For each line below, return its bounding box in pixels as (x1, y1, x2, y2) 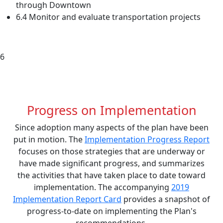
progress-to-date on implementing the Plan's (26, 205, 197, 217)
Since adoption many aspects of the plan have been (14, 121, 209, 133)
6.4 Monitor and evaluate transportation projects (16, 11, 201, 22)
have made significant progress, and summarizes (18, 157, 205, 169)
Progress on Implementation (26, 101, 197, 118)
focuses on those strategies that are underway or (18, 145, 205, 157)
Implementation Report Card (13, 193, 121, 205)
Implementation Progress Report (85, 133, 210, 145)
